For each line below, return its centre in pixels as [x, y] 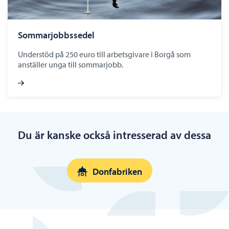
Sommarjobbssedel [56, 35]
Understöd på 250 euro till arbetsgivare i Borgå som [104, 54]
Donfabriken [117, 171]
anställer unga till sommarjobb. [71, 64]
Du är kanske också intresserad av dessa [114, 135]
